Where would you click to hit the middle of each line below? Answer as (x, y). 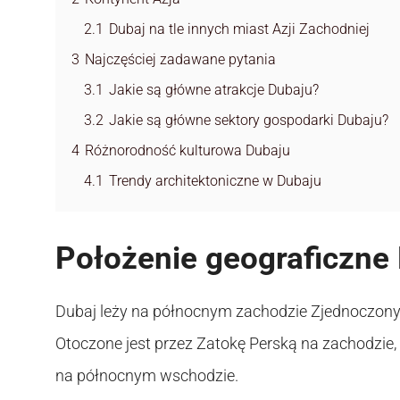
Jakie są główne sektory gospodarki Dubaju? (249, 121)
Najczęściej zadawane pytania (180, 60)
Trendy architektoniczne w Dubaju (215, 181)
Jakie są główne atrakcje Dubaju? (214, 90)
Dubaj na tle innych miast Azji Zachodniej (239, 29)
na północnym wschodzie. (147, 376)
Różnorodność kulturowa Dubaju (187, 151)
